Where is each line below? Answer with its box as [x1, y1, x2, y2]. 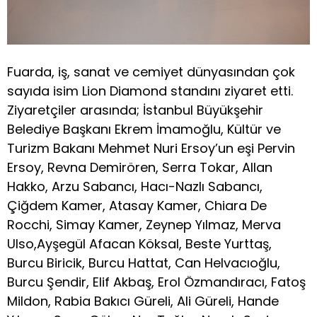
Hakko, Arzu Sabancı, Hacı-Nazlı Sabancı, [7, 177, 263, 195]
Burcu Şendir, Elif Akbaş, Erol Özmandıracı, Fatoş [7, 272, 306, 291]
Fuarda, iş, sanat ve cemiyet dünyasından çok [7, 62, 295, 81]
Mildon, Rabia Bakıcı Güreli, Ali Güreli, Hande [7, 292, 279, 310]
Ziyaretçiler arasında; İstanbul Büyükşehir [7, 100, 263, 119]
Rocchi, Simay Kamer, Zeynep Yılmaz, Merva [7, 215, 281, 234]
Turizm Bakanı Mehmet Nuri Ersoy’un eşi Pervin [7, 139, 295, 157]
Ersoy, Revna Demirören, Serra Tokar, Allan [7, 158, 272, 176]
